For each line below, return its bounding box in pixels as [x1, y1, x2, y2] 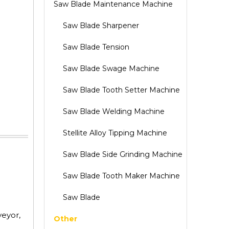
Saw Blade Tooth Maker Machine [63, 171, 180, 180]
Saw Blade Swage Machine [63, 64, 159, 73]
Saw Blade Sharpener [63, 21, 139, 30]
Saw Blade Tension [63, 42, 129, 52]
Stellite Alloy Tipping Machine [63, 128, 167, 138]
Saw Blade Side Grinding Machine [63, 150, 182, 159]
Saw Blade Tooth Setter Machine [63, 85, 180, 95]
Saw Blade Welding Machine [63, 107, 165, 116]
